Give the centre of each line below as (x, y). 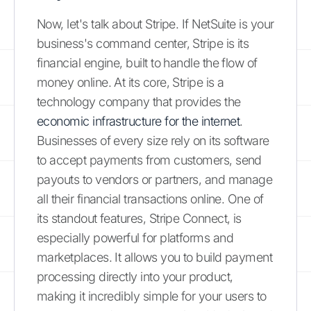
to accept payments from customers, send (149, 160)
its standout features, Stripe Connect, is (139, 218)
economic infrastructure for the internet (138, 121)
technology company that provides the (139, 102)
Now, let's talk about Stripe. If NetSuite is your (155, 24)
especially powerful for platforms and (135, 238)
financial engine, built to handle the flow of (147, 63)
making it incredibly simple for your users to (152, 296)
